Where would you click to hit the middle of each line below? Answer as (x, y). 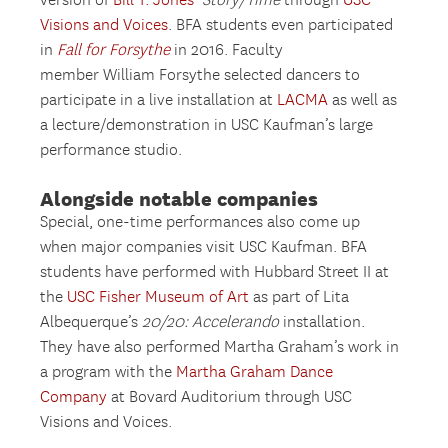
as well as (363, 100)
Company (74, 397)
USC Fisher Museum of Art (158, 297)
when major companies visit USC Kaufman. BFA (204, 247)
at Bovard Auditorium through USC (230, 397)
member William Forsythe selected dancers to (200, 75)
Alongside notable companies (179, 198)
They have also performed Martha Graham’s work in (220, 347)
